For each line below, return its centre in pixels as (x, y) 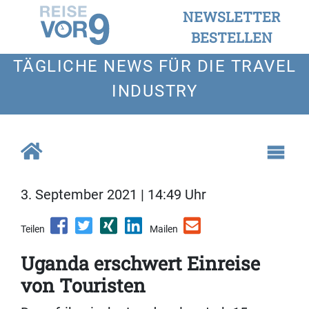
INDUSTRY (154, 91)
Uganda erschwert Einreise (140, 263)
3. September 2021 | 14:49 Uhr (113, 195)
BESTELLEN (232, 37)
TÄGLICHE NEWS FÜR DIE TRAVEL (154, 66)
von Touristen (83, 286)
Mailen (164, 229)
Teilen (33, 229)
